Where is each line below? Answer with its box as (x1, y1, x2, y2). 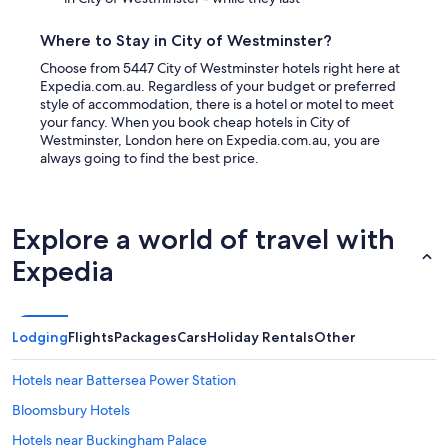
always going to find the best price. (40, 149, 259, 168)
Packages (114, 328, 177, 347)
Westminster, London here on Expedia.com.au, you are (40, 131, 380, 150)
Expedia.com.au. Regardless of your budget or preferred (40, 77, 396, 96)
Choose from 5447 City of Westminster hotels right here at (40, 59, 400, 78)
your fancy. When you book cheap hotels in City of (40, 113, 350, 132)
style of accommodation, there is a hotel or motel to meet (40, 95, 394, 114)
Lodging (12, 328, 68, 347)
